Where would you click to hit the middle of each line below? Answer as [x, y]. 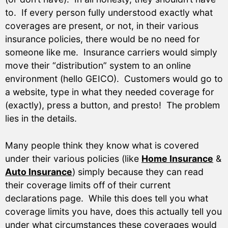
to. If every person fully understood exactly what [109, 13]
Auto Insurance [39, 172]
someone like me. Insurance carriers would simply [111, 52]
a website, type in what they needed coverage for [110, 92]
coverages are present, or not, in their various [102, 26]
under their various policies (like [73, 158]
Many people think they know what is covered [102, 145]
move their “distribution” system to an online [98, 66]
